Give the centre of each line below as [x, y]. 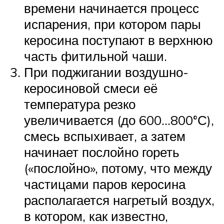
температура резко [80, 104]
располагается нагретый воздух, [119, 200]
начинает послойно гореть [102, 152]
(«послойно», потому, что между [118, 168]
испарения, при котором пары [112, 24]
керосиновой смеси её [91, 88]
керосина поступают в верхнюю [118, 40]
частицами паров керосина [105, 184]
